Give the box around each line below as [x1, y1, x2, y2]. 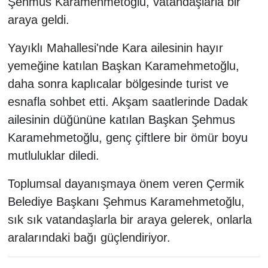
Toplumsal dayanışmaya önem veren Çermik [7, 177, 244, 191]
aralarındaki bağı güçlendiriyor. [7, 231, 170, 245]
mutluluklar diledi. [7, 149, 99, 163]
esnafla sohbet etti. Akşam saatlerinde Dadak [7, 95, 248, 109]
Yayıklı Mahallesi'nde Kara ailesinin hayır [7, 41, 223, 55]
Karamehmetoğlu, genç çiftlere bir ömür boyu [7, 131, 248, 145]
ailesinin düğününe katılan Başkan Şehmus [7, 113, 235, 127]
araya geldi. [7, 13, 69, 27]
